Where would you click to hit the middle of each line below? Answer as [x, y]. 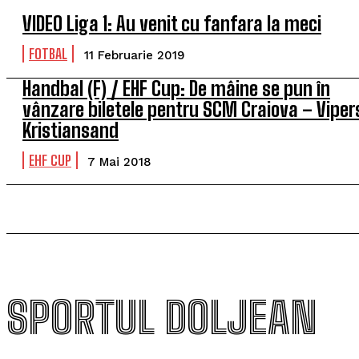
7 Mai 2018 [119, 162]
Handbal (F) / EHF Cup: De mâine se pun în [176, 89]
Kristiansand [71, 130]
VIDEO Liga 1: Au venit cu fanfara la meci [172, 24]
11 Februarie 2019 [135, 55]
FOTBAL [48, 54]
